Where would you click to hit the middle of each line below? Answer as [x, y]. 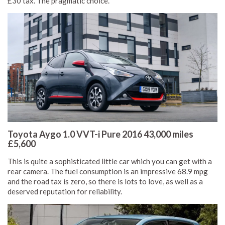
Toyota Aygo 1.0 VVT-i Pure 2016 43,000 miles [100, 134]
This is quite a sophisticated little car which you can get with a [110, 161]
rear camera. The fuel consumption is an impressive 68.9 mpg [108, 171]
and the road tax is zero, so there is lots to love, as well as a [105, 181]
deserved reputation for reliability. [65, 191]
